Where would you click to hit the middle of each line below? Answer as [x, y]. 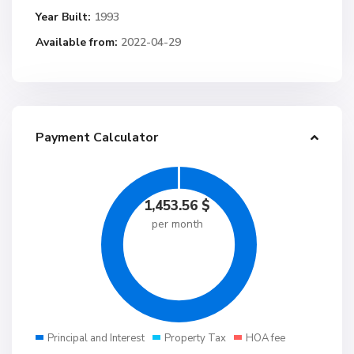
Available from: [77, 42]
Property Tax [195, 338]
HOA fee [265, 338]
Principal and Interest [96, 338]
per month [177, 224]
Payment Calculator [97, 137]
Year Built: [63, 17]
